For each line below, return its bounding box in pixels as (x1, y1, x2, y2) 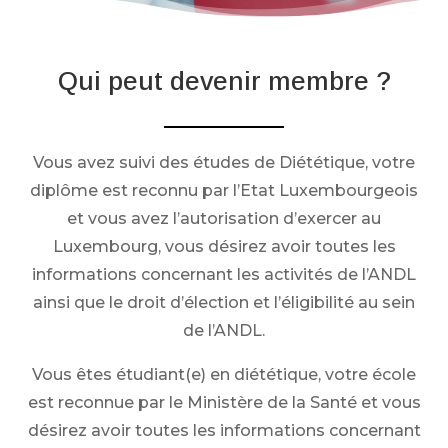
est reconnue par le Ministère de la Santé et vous (27, 392, 421, 412)
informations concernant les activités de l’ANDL (32, 264, 416, 284)
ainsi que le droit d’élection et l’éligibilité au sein (33, 292, 415, 312)
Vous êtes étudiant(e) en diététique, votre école (32, 364, 416, 384)
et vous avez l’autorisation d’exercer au (67, 208, 381, 228)
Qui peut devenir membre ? (57, 65, 391, 96)
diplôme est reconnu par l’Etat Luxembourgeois (30, 180, 418, 200)
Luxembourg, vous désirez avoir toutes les (52, 236, 396, 256)
